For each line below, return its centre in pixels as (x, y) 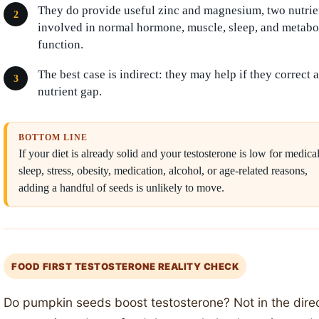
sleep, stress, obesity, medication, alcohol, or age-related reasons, (163, 171)
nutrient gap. (70, 91)
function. (61, 45)
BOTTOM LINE (53, 137)
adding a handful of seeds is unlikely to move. (121, 188)
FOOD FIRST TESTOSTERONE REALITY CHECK (125, 266)
